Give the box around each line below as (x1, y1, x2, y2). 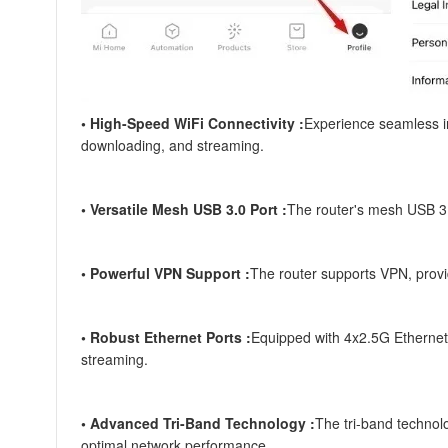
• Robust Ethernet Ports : (81, 327, 251, 347)
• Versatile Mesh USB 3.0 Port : (81, 199, 287, 219)
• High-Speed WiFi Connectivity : (81, 113, 304, 133)
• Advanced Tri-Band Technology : (81, 413, 315, 433)
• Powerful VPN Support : (81, 263, 250, 283)
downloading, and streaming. (81, 135, 264, 155)
